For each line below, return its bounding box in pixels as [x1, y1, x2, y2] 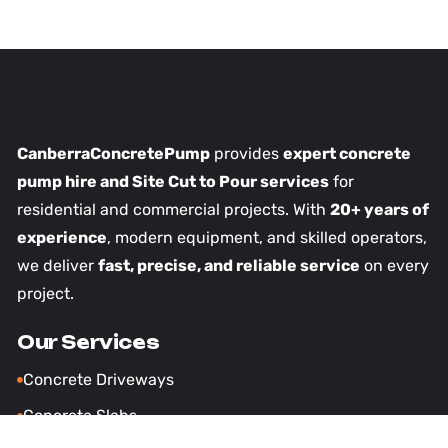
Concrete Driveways [22, 370, 174, 389]
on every [359, 256, 429, 275]
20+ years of [329, 200, 429, 219]
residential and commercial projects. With [16, 200, 330, 219]
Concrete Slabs [22, 406, 137, 425]
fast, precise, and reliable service [97, 256, 360, 275]
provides [209, 144, 283, 163]
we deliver [16, 256, 98, 275]
